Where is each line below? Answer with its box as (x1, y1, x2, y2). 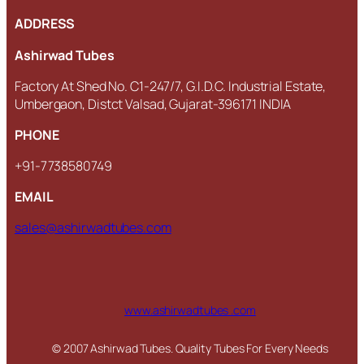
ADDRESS (15, 15, 76, 33)
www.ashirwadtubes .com (124, 301, 256, 318)
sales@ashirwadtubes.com (15, 219, 171, 237)
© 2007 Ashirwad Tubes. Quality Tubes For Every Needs (52, 340, 328, 356)
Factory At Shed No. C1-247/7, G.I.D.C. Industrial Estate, (15, 76, 327, 95)
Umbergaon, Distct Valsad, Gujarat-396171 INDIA (15, 94, 292, 113)
